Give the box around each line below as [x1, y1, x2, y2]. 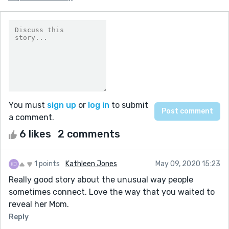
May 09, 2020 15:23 [155, 159, 220, 168]
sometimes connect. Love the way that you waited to [9, 187, 215, 197]
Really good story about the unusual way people [9, 174, 193, 185]
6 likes [17, 127, 54, 140]
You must [9, 100, 47, 110]
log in [88, 100, 109, 110]
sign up [47, 100, 76, 110]
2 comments [58, 127, 120, 140]
